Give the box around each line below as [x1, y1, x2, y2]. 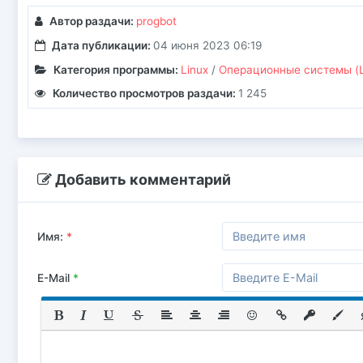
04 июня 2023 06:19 [152, 38, 262, 52]
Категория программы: [53, 62, 181, 76]
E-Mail [36, 271, 73, 285]
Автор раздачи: [49, 15, 136, 28]
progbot [135, 15, 177, 28]
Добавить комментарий [51, 171, 231, 189]
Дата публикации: [51, 38, 153, 52]
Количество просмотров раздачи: [52, 87, 238, 100]
